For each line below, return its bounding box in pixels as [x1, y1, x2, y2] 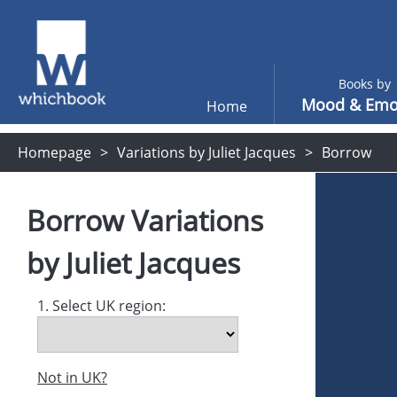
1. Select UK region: [37, 296, 166, 315]
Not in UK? [37, 368, 107, 387]
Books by [338, 75, 391, 92]
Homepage [18, 143, 91, 162]
